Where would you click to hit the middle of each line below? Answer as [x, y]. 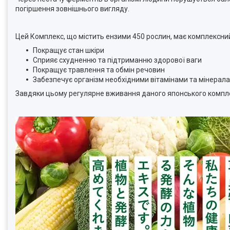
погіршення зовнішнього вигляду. [72, 8]
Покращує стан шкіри [69, 50]
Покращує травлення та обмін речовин [99, 70]
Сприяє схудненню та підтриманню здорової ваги [117, 60]
